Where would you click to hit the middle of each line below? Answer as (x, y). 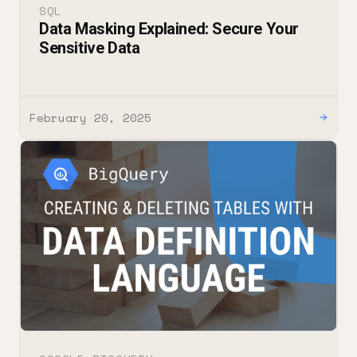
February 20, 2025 (90, 117)
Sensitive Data (90, 47)
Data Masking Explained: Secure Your (169, 28)
